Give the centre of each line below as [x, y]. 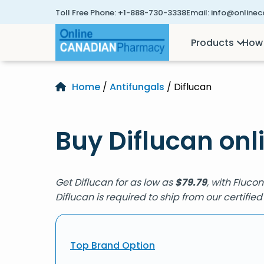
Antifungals [137, 87]
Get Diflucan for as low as [115, 182]
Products [213, 42]
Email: [198, 13]
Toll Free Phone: [86, 13]
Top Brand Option [113, 245]
